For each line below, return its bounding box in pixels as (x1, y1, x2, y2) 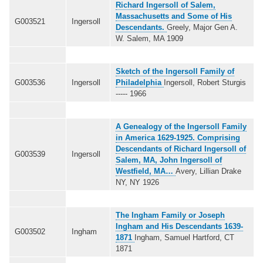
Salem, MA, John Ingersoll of (116, 155, 222, 164)
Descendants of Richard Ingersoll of (116, 144, 246, 153)
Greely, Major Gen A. (167, 22, 238, 32)
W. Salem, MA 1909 (116, 33, 183, 43)
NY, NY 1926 (116, 177, 159, 187)
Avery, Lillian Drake (176, 166, 241, 176)
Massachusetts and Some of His (116, 11, 232, 21)
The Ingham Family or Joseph (116, 210, 225, 220)
